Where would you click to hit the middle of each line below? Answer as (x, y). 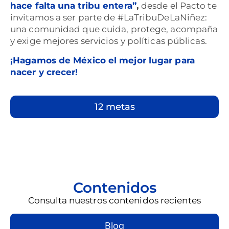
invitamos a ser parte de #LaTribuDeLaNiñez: (109, 18)
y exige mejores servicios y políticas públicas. (109, 41)
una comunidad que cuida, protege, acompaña (114, 29)
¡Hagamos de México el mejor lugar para (102, 60)
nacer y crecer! (44, 72)
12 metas (114, 107)
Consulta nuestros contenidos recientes (114, 201)
